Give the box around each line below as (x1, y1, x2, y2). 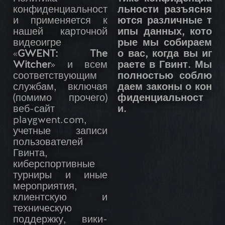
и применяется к (13, 16, 107, 27)
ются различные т (118, 16, 212, 27)
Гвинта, (13, 149, 48, 159)
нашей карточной (13, 27, 107, 38)
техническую (13, 204, 72, 214)
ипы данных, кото (118, 27, 212, 38)
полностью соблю (118, 71, 212, 82)
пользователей (13, 138, 83, 148)
